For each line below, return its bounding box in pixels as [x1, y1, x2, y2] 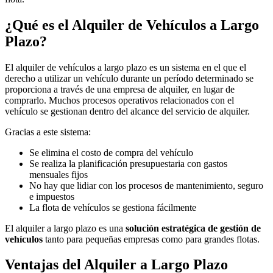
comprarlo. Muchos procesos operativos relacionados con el [5, 94, 234, 105]
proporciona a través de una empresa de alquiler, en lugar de [5, 83, 235, 94]
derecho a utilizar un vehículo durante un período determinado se [5, 73, 253, 83]
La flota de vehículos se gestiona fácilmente [29, 202, 196, 213]
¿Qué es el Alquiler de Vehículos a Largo [5, 16, 259, 33]
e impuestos [29, 191, 74, 202]
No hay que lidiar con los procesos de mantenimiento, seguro [29, 180, 263, 191]
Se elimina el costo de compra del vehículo [29, 147, 193, 158]
